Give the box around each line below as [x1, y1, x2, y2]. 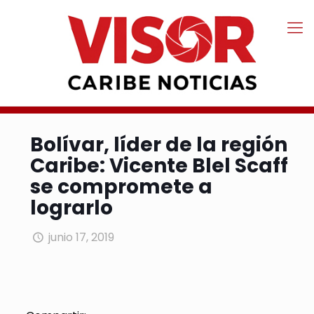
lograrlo [30, 194, 113, 222]
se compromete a [30, 173, 212, 201]
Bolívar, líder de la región [30, 131, 287, 159]
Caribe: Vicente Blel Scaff [30, 152, 288, 180]
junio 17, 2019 [48, 229, 115, 246]
